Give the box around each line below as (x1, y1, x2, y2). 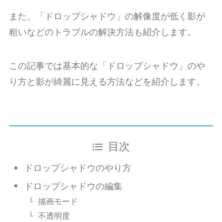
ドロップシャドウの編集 (24, 181, 123, 192)
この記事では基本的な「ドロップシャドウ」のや (8, 60, 205, 71)
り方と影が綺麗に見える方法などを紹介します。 (8, 76, 205, 87)
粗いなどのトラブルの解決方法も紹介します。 (8, 27, 196, 38)
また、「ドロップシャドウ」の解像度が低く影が (8, 11, 205, 22)
